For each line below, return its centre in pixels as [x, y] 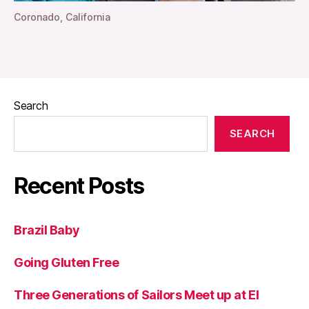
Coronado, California [62, 17]
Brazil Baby [47, 230]
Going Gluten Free [67, 262]
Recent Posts [79, 186]
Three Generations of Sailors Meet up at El [137, 295]
